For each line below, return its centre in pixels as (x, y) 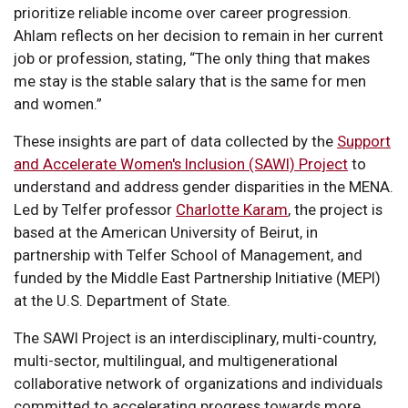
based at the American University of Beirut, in (166, 232)
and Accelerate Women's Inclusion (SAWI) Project (181, 163)
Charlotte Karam (232, 209)
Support (364, 141)
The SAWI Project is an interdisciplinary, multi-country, (195, 337)
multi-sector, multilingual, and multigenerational (176, 360)
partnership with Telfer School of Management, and (188, 255)
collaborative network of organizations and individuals (198, 383)
